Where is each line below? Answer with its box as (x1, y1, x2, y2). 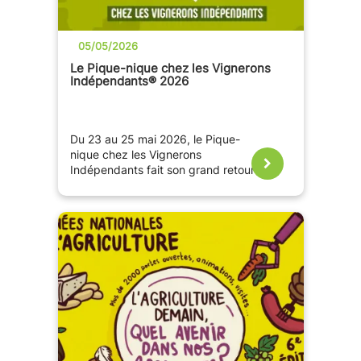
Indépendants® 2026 (69, 73, 189, 89)
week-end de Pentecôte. (69, 194, 200, 208)
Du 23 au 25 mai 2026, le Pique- (69, 133, 240, 147)
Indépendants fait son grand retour (69, 164, 255, 177)
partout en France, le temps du (69, 179, 233, 193)
